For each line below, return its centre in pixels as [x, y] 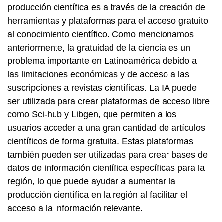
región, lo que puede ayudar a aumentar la [91, 181]
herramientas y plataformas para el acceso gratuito [108, 21]
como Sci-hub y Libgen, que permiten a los [92, 114]
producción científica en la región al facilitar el [97, 195]
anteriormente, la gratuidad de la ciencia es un [99, 48]
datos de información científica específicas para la [106, 168]
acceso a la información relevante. [75, 208]
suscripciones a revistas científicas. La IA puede [102, 88]
